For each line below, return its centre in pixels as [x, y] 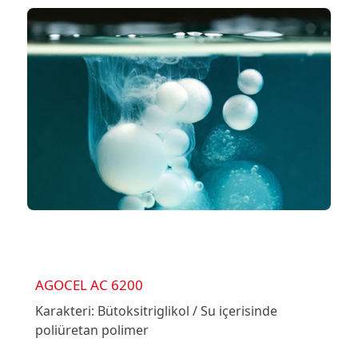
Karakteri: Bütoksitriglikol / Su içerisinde [156, 311]
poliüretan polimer [91, 330]
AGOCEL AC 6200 [89, 285]
